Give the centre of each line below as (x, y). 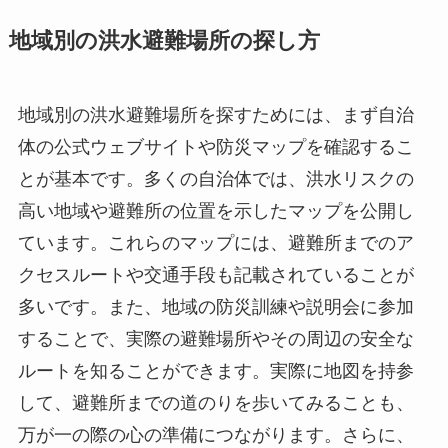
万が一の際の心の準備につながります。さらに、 (215, 435)
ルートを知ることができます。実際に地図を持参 (215, 371)
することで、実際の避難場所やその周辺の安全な (215, 339)
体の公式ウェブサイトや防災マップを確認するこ (215, 147)
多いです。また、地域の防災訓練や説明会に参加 (215, 307)
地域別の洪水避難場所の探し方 (164, 41)
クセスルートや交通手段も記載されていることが (215, 275)
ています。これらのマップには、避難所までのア (215, 243)
